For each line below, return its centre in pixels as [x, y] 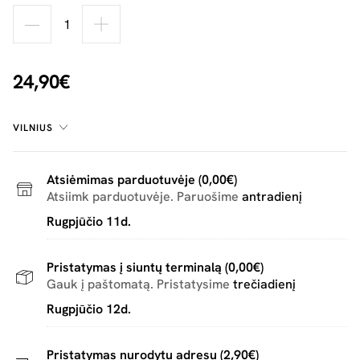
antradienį [272, 196]
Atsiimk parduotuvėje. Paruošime [144, 196]
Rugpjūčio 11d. [89, 221]
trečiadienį [264, 284]
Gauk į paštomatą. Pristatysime [140, 284]
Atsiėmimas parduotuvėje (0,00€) [142, 180]
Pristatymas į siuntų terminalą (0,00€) [155, 267]
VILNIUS [33, 128]
